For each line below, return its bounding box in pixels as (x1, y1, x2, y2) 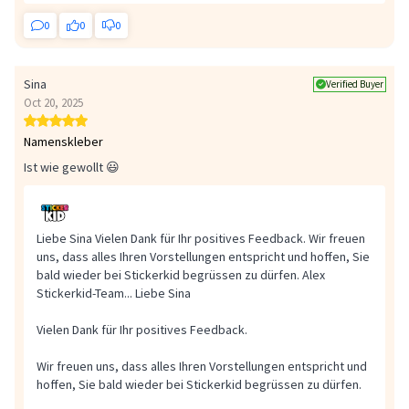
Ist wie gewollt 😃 (24, 159, 120, 176)
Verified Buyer (326, 77, 383, 90)
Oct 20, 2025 (24, 95, 83, 111)
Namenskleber (24, 133, 103, 151)
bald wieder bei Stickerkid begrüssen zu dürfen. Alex (37, 267, 325, 284)
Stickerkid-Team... (37, 285, 132, 302)
